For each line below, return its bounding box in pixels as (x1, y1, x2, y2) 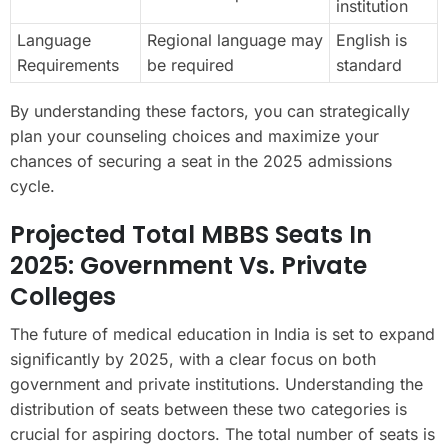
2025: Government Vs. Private (10, 248, 367, 282)
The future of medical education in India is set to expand (10, 323, 435, 344)
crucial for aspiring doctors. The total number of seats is (10, 423, 435, 444)
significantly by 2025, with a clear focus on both (10, 348, 376, 369)
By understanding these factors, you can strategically (10, 100, 410, 121)
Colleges (10, 279, 116, 313)
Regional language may (147, 29, 323, 50)
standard (336, 54, 402, 75)
